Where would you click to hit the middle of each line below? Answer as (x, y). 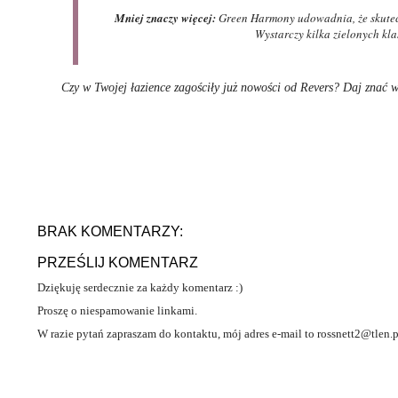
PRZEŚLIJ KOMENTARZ (118, 263)
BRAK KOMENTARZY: (110, 231)
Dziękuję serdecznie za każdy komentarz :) (140, 288)
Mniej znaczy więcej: (165, 18)
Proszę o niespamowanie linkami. (117, 311)
